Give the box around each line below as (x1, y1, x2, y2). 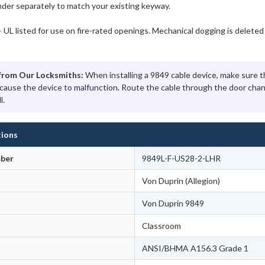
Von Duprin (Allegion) (142, 176, 221, 186)
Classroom (142, 221, 182, 231)
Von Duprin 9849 (142, 198, 205, 209)
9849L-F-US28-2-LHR (142, 153, 221, 164)
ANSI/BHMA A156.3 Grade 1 (142, 243, 249, 254)
